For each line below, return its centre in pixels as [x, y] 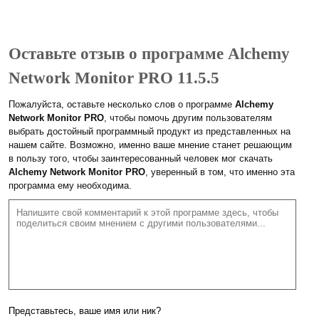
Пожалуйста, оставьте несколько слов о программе [122, 105]
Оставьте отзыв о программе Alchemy [149, 54]
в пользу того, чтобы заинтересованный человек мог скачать [141, 159]
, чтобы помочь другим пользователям [188, 118]
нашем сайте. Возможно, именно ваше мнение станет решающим [150, 145]
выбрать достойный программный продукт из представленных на [150, 132]
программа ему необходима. [70, 186]
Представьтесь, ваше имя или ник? [85, 311]
